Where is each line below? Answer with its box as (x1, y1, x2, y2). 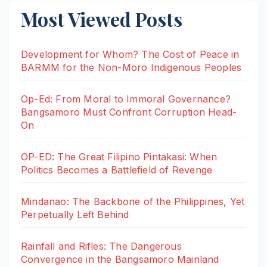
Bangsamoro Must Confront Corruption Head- (21, 105, 237, 118)
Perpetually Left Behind (21, 208, 129, 221)
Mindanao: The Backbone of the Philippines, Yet (21, 195, 245, 207)
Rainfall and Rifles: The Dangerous (21, 240, 182, 252)
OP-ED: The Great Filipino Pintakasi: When (21, 150, 218, 163)
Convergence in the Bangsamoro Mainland (21, 253, 219, 265)
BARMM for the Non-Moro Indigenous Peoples (21, 61, 242, 73)
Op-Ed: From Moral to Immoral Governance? (21, 92, 231, 105)
